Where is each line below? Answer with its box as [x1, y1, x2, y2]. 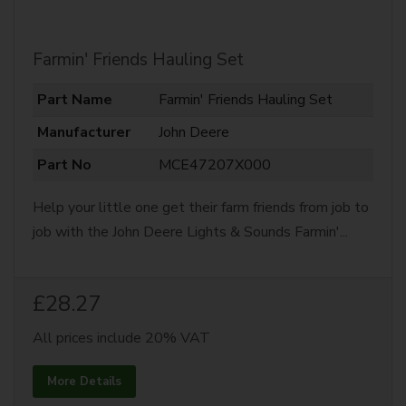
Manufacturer [36, 122, 130, 142]
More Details [47, 373, 121, 390]
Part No [36, 155, 92, 175]
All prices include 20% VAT [33, 328, 210, 348]
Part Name [36, 90, 112, 110]
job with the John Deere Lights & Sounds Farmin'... [33, 222, 348, 242]
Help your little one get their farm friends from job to [33, 198, 369, 217]
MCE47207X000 [158, 155, 271, 175]
